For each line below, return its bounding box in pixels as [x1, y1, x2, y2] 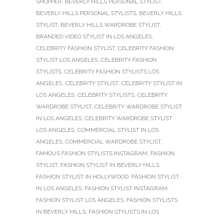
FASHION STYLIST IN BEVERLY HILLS [60, 161, 159, 168]
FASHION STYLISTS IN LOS [89, 208, 159, 215]
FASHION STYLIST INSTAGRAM [85, 184, 167, 192]
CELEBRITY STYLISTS [77, 91, 134, 98]
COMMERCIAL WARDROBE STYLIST [65, 138, 161, 145]
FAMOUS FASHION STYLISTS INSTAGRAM [36, 149, 147, 157]
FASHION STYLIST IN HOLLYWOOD [36, 173, 128, 180]
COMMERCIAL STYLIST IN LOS [77, 126, 159, 133]
